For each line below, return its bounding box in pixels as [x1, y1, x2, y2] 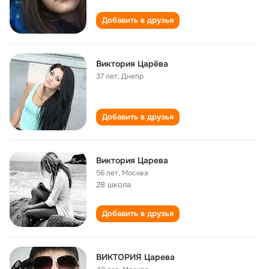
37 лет [96, 71, 118, 81]
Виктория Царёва [96, 58, 168, 69]
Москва [122, 168, 148, 178]
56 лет [96, 168, 118, 178]
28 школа [96, 180, 131, 190]
